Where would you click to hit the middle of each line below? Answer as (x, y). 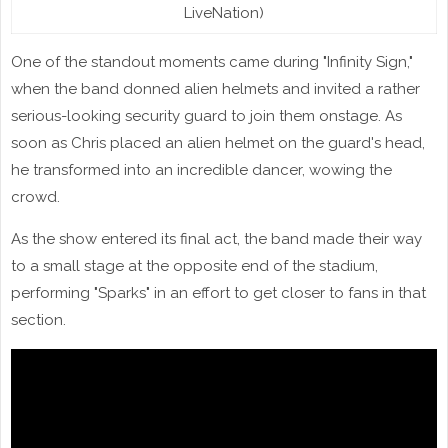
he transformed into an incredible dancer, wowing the (201, 169)
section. (38, 319)
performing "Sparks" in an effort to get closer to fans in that (218, 292)
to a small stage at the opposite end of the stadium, (194, 265)
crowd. (35, 196)
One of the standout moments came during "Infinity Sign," (212, 61)
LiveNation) (224, 12)
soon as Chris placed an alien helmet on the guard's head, (218, 142)
